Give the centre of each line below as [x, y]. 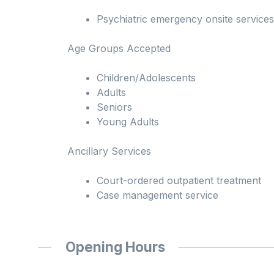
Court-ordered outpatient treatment [179, 181]
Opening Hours [115, 247]
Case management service [157, 195]
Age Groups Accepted [119, 49]
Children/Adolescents [146, 78]
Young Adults [128, 122]
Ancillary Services [109, 151]
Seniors [114, 107]
